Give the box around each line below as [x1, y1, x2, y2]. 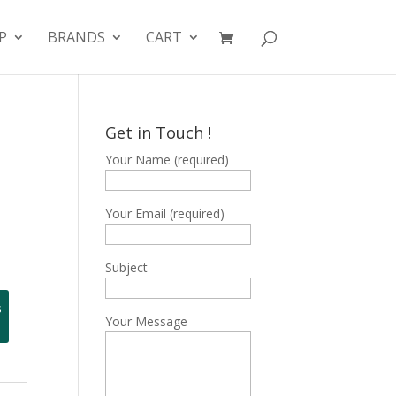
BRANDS [47, 27, 105, 47]
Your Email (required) [105, 205, 225, 222]
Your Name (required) [105, 151, 230, 168]
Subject [105, 259, 148, 276]
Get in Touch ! [105, 122, 212, 143]
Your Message [105, 313, 188, 330]
